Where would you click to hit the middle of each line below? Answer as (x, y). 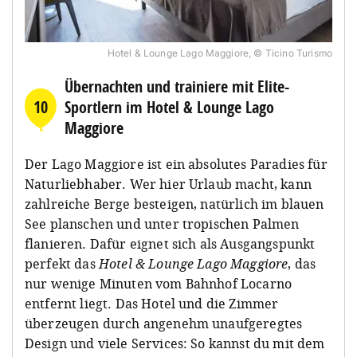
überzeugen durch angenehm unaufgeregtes (164, 323)
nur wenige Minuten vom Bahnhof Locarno (159, 283)
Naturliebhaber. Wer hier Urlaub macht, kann (168, 184)
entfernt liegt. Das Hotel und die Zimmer (152, 303)
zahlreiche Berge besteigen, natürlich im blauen (175, 204)
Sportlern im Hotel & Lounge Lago (169, 107)
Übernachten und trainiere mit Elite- (177, 86)
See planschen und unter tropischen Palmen (162, 224)
